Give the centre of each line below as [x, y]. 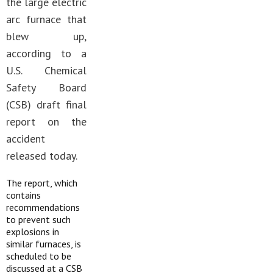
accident [26, 139]
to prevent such [38, 219]
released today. [42, 156]
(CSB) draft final [46, 105]
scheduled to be [39, 256]
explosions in [33, 232]
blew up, [46, 36]
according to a [46, 53]
